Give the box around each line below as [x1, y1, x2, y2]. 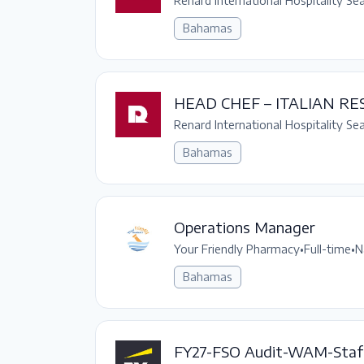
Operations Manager [174, 218, 315, 236]
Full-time [304, 242, 351, 256]
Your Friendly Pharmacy [174, 242, 300, 256]
